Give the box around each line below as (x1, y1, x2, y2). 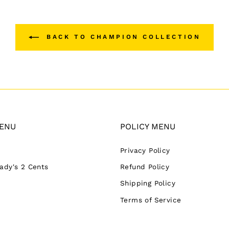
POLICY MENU (120, 121, 175, 131)
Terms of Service (120, 195, 181, 204)
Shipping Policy (120, 179, 175, 188)
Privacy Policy (120, 146, 170, 154)
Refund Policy (120, 162, 170, 171)
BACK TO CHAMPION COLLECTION (42, 33, 201, 40)
